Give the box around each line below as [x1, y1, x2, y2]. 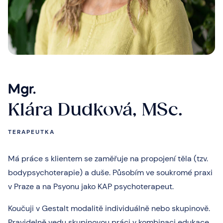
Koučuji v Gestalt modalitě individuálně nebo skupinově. [8, 203, 210, 214]
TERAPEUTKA [8, 128, 55, 136]
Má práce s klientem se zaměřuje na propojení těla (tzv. [8, 153, 208, 164]
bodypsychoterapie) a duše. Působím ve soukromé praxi [8, 167, 213, 178]
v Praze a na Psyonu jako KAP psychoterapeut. [8, 181, 174, 192]
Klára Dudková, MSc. [8, 100, 183, 119]
